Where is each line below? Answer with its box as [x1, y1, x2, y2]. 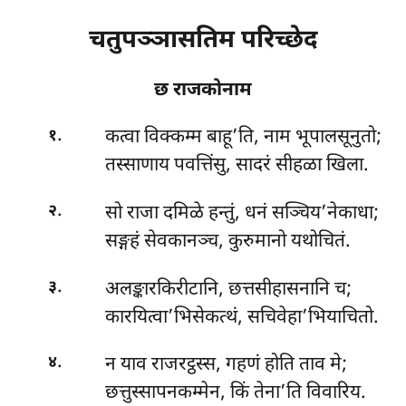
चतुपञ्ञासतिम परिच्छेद [88, 24, 318, 57]
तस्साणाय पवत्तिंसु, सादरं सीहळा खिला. [104, 153, 369, 179]
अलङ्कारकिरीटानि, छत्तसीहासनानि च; [104, 276, 352, 303]
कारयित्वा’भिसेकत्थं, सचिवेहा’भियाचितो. [104, 304, 379, 331]
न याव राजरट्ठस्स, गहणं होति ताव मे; [104, 353, 347, 379]
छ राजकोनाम [154, 77, 252, 103]
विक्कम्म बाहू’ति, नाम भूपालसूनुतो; [143, 125, 382, 151]
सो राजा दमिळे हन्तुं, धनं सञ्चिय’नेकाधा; [104, 200, 379, 227]
